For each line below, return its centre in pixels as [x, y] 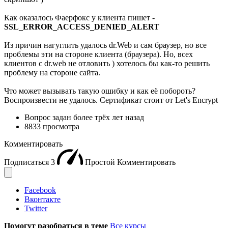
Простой [101, 162]
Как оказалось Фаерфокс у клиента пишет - [79, 17]
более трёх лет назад [109, 117]
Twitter [36, 208]
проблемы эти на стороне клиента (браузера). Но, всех [98, 54]
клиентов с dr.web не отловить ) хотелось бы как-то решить [107, 63]
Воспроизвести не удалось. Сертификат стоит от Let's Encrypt [111, 100]
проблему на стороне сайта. [52, 72]
